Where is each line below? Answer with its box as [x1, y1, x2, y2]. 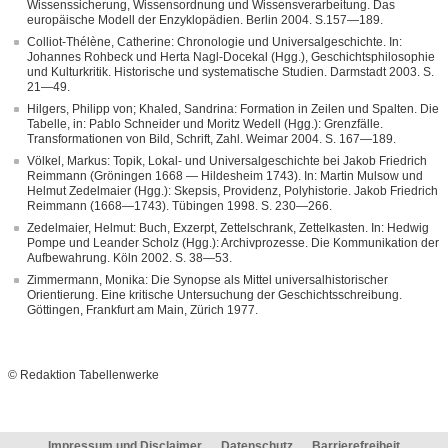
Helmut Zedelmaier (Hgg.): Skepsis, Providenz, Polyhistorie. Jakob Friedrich [27, 184, 438, 198]
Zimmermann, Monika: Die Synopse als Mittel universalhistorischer [27, 273, 388, 287]
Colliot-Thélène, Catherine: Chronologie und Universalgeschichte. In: [27, 35, 402, 49]
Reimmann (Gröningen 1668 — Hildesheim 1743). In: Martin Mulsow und [27, 169, 423, 183]
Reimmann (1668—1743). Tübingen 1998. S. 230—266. [27, 199, 332, 213]
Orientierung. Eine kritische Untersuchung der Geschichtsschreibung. [27, 288, 402, 302]
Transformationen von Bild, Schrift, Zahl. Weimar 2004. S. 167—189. [27, 132, 396, 146]
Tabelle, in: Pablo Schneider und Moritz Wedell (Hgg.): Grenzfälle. [27, 117, 383, 131]
